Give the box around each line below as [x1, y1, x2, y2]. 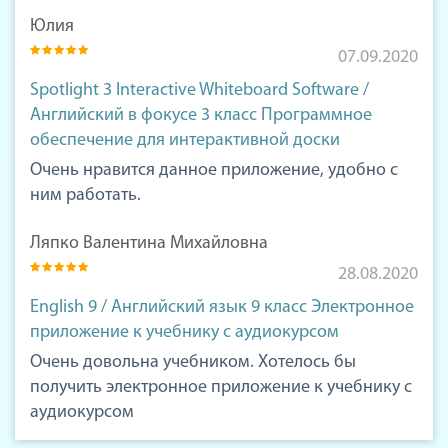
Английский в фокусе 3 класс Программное [30, 106, 372, 126]
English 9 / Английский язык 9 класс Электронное [30, 298, 414, 318]
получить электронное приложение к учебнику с [30, 378, 412, 398]
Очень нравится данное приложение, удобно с [30, 161, 398, 181]
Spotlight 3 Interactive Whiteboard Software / [30, 81, 369, 101]
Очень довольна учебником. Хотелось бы [30, 353, 356, 373]
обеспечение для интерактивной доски [30, 131, 340, 151]
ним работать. [30, 186, 141, 206]
